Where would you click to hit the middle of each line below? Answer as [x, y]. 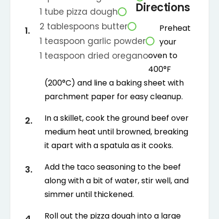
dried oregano [118, 55]
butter [115, 26]
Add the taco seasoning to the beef [113, 167]
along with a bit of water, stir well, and [117, 180]
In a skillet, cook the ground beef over [117, 118]
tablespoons [73, 26]
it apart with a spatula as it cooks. [109, 145]
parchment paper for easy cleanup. [114, 96]
